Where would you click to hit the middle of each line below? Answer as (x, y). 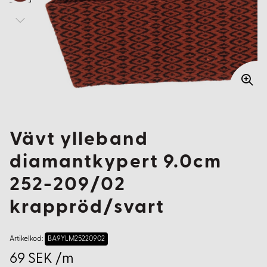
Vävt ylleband (79, 140)
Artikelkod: (26, 239)
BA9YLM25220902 (76, 239)
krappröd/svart (87, 208)
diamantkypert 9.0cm (116, 163)
